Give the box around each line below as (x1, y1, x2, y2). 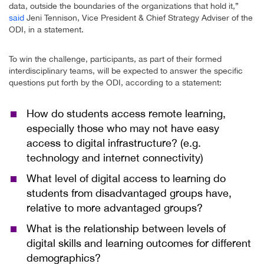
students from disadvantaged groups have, (27, 187, 232, 200)
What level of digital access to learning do (27, 172, 226, 185)
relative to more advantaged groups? (27, 202, 203, 214)
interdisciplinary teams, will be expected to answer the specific (9, 66, 243, 76)
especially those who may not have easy (27, 122, 219, 135)
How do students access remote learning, (27, 107, 226, 120)
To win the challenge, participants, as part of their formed (9, 54, 222, 64)
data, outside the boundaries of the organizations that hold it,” (9, 1, 239, 11)
